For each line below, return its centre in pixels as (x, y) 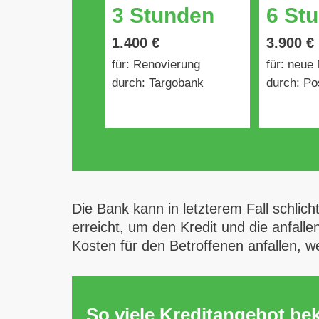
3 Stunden (163, 15)
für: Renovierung (156, 64)
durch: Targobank (158, 83)
